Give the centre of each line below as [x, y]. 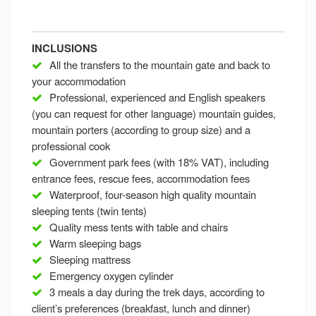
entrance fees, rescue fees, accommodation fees [141, 178]
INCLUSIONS [65, 48]
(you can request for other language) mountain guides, [154, 114]
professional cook [71, 146]
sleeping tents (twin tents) [89, 211]
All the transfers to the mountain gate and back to [160, 65]
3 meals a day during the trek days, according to [157, 292]
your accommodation [79, 81]
